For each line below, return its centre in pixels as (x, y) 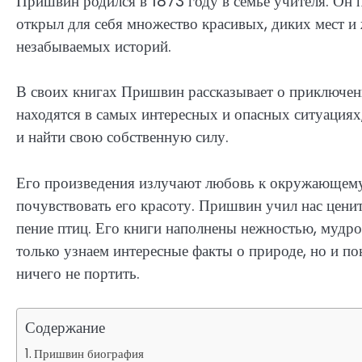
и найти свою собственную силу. (122, 137)
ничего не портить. (78, 273)
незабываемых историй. (94, 46)
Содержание (65, 328)
